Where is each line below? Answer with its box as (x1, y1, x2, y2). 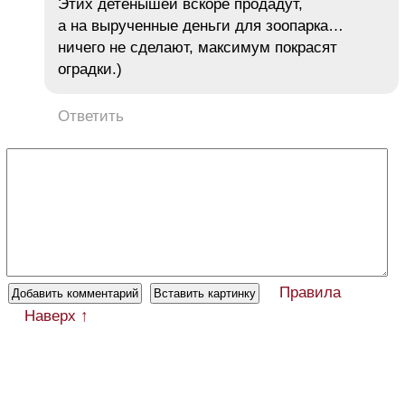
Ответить (58, 107, 124, 125)
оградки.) (58, 60, 122, 78)
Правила (279, 283, 341, 301)
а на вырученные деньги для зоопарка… (58, 16, 344, 34)
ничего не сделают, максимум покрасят (58, 38, 337, 56)
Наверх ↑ (24, 306, 89, 325)
